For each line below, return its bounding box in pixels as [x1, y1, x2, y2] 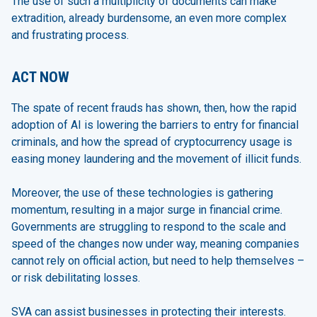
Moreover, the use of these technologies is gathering [11, 185, 273, 200]
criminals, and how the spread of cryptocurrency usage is [11, 134, 292, 149]
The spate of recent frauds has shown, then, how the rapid [11, 100, 296, 115]
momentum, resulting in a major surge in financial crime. [11, 202, 282, 217]
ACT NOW [11, 68, 69, 86]
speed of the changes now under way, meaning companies [11, 236, 299, 250]
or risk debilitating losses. [11, 270, 140, 284]
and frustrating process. [11, 28, 129, 42]
